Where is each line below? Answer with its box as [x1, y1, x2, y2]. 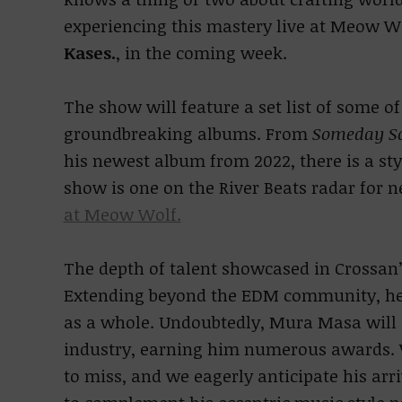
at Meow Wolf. [63, 203, 181, 226]
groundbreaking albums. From [63, 122, 312, 145]
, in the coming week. [115, 41, 287, 65]
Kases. [63, 41, 116, 65]
